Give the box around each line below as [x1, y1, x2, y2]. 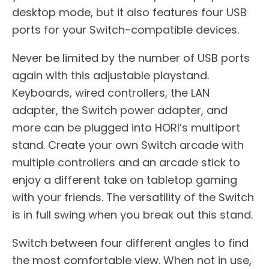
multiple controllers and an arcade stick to [12, 155, 240, 171]
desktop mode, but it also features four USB [12, 5, 247, 20]
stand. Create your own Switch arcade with [12, 138, 244, 153]
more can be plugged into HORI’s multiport [12, 120, 240, 136]
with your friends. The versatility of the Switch [12, 190, 254, 205]
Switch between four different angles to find [12, 235, 249, 251]
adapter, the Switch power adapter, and [12, 103, 228, 118]
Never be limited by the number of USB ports [12, 50, 250, 66]
